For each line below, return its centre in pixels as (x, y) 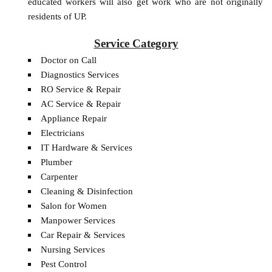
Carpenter (59, 176)
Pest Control (63, 263)
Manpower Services (78, 220)
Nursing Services (73, 249)
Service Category (136, 44)
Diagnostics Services (80, 74)
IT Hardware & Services (86, 147)
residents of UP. (57, 16)
